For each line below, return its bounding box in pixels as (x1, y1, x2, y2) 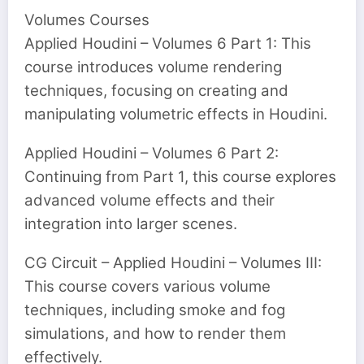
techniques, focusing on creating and (24, 80, 288, 100)
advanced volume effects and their (24, 190, 275, 210)
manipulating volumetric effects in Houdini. (24, 104, 327, 123)
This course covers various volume (24, 276, 271, 296)
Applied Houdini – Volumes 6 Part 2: (24, 143, 279, 162)
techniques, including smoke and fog (24, 300, 285, 319)
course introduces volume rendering (24, 57, 282, 76)
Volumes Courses (24, 10, 149, 29)
